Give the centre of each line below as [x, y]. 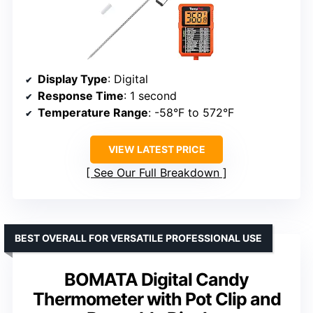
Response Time [81, 96]
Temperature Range [93, 113]
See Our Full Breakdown [156, 173]
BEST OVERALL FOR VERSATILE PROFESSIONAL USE [138, 238]
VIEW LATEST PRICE [156, 150]
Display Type [73, 79]
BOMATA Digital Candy [156, 280]
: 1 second [150, 96]
